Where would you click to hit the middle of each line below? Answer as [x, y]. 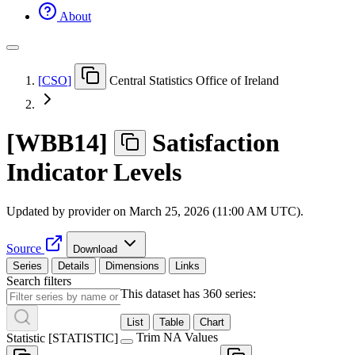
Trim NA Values [177, 337]
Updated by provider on [68, 211]
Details [74, 265]
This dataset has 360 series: [188, 293]
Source [24, 248]
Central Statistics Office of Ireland [194, 80]
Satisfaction [216, 143]
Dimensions [132, 265]
